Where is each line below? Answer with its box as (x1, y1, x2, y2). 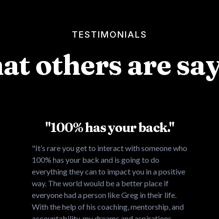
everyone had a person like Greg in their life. (32, 190, 176, 200)
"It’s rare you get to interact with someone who (32, 143, 187, 153)
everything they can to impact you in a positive (32, 167, 185, 176)
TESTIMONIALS (72, 29, 147, 40)
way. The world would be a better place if (32, 178, 169, 188)
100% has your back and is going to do (32, 155, 159, 165)
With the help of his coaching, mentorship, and (32, 202, 184, 212)
